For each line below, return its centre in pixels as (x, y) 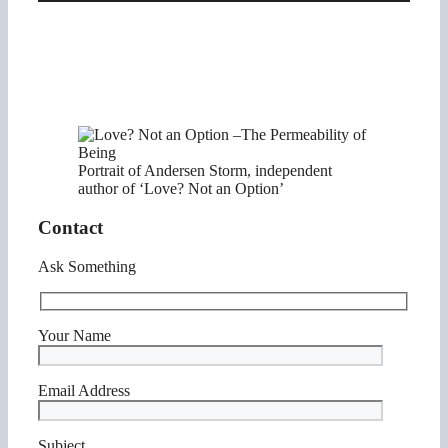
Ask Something (87, 266)
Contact (70, 227)
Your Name (74, 336)
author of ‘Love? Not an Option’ (181, 189)
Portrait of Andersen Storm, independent (205, 171)
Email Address (84, 391)
